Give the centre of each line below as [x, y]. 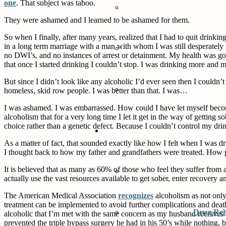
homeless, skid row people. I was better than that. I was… [96, 90]
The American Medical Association [61, 195]
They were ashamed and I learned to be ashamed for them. [97, 20]
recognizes [136, 195]
